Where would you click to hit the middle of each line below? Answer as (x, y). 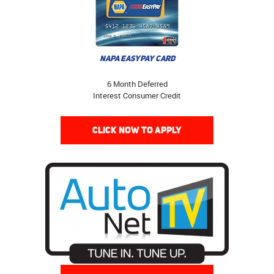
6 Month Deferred (137, 84)
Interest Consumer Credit (137, 96)
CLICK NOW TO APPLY (137, 130)
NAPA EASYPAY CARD (137, 59)
